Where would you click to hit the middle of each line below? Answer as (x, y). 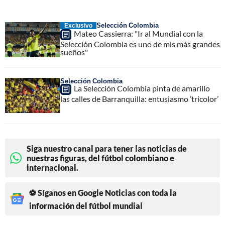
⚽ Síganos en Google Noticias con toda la (103, 192)
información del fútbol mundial (86, 205)
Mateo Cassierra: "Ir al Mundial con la (138, 33)
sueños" (74, 52)
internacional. (52, 167)
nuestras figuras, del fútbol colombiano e (100, 158)
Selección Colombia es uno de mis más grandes (140, 44)
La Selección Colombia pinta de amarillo (142, 88)
